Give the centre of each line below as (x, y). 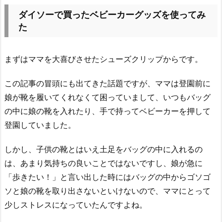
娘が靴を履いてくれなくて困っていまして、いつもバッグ (108, 97)
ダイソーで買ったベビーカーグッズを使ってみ (112, 15)
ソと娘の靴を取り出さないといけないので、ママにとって (108, 191)
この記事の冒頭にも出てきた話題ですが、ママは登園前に (108, 83)
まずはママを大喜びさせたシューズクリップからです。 (104, 59)
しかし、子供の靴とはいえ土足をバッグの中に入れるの (104, 149)
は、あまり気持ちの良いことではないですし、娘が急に (104, 163)
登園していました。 (40, 125)
